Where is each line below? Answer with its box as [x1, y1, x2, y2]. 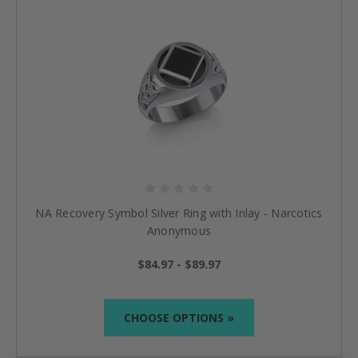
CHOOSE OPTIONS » [124, 309, 234, 325]
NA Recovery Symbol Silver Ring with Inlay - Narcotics [35, 205, 323, 221]
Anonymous [146, 222, 212, 238]
